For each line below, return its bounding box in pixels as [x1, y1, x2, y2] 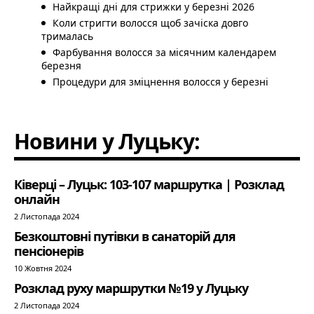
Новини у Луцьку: [14, 126, 200, 156]
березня [41, 58, 81, 72]
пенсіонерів [14, 242, 83, 259]
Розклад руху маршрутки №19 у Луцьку [14, 279, 248, 296]
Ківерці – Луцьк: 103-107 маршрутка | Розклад [14, 175, 284, 193]
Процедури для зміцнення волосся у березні [53, 74, 268, 88]
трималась [41, 29, 93, 43]
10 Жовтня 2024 [14, 262, 71, 273]
